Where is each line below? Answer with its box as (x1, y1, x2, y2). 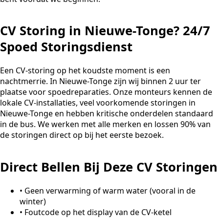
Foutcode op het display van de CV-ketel (24, 206, 172, 218)
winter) (20, 196, 46, 207)
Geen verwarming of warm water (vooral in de (24, 185, 196, 196)
